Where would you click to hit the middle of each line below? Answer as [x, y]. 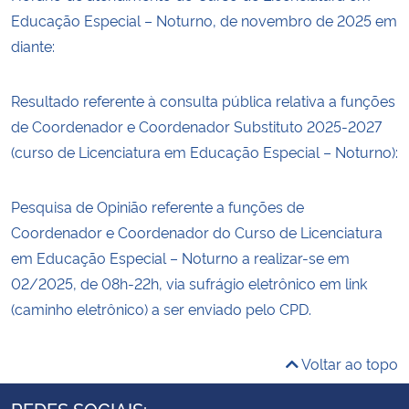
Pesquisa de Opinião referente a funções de [157, 206]
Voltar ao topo [348, 363]
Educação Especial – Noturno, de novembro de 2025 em [204, 20]
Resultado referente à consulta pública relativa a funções [203, 100]
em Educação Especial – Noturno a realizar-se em [180, 257]
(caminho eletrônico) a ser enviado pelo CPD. [161, 308]
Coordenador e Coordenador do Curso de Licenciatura [197, 231]
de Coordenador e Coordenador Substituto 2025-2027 [196, 126]
